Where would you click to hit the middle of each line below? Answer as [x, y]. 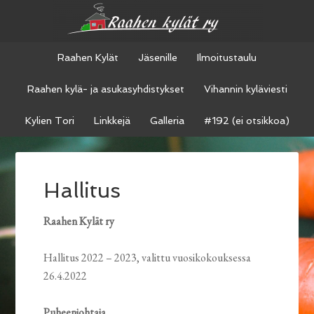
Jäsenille [158, 57]
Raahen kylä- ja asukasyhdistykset [105, 89]
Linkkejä [112, 121]
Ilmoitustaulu [227, 57]
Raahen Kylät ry [80, 221]
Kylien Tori [49, 121]
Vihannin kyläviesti [245, 89]
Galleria [167, 121]
